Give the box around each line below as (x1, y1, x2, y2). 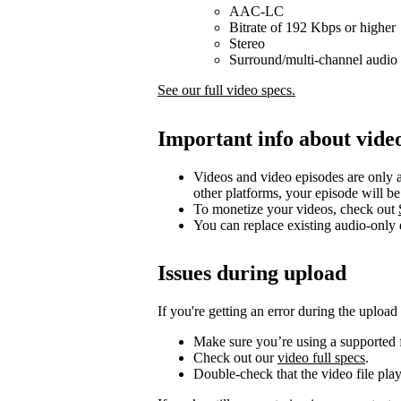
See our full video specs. (158, 81, 295, 98)
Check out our (193, 350, 277, 366)
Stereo (229, 35, 265, 51)
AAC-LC (229, 3, 284, 19)
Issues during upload (158, 261, 346, 286)
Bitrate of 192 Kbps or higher (229, 19, 396, 35)
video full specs (277, 350, 365, 366)
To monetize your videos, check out (193, 200, 398, 217)
